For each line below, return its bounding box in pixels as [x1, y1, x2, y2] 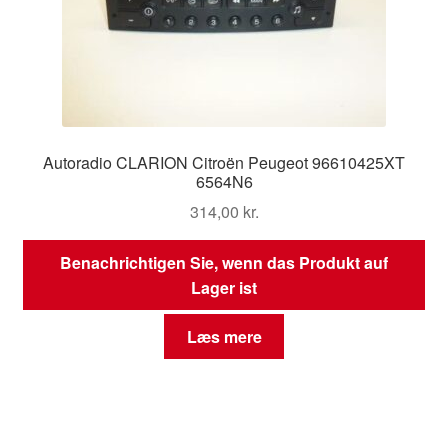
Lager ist [191, 276, 257, 300]
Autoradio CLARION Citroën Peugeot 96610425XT [43, 150, 405, 174]
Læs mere [186, 324, 262, 348]
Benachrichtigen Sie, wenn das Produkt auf [60, 251, 388, 275]
